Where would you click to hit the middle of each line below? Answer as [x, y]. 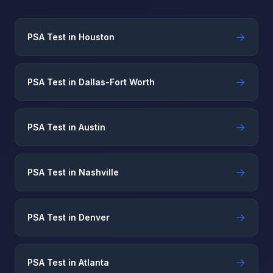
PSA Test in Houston [71, 37]
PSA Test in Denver [69, 217]
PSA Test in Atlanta [68, 262]
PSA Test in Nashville [73, 172]
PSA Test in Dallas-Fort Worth [91, 82]
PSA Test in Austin [66, 127]
